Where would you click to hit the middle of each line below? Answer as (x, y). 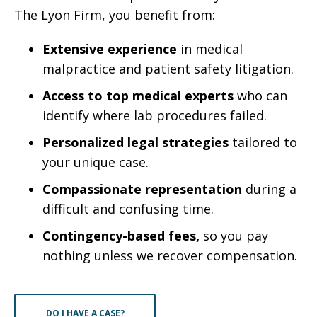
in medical (210, 49)
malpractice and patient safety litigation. (168, 69)
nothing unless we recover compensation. (170, 255)
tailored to (263, 142)
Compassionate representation (142, 189)
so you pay (234, 236)
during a (269, 189)
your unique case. (96, 162)
